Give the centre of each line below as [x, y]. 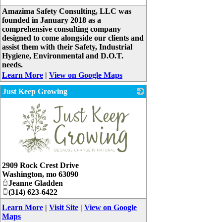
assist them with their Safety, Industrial [67, 47]
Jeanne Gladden [36, 183]
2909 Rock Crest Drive [40, 166]
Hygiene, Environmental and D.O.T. [63, 56]
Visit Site [64, 208]
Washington [22, 174]
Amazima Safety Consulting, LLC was [67, 11]
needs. [12, 65]
